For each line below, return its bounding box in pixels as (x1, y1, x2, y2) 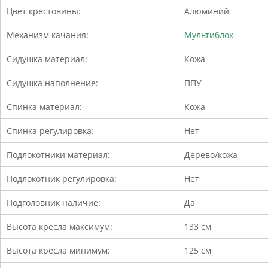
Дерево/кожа (184, 148, 237, 160)
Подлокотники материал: (7, 148, 110, 160)
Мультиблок (184, 29, 233, 41)
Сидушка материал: (7, 53, 87, 65)
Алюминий (184, 5, 229, 17)
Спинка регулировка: (7, 124, 94, 136)
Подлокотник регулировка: (7, 172, 117, 184)
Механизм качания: (7, 29, 89, 41)
